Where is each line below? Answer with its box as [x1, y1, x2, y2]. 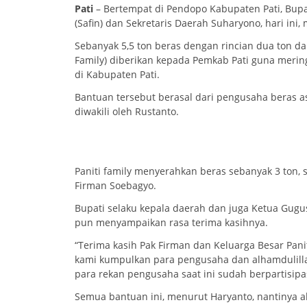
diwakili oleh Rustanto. [75, 104, 179, 118]
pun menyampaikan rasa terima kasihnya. [75, 215, 268, 229]
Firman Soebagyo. [75, 178, 156, 192]
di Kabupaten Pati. [75, 67, 160, 81]
